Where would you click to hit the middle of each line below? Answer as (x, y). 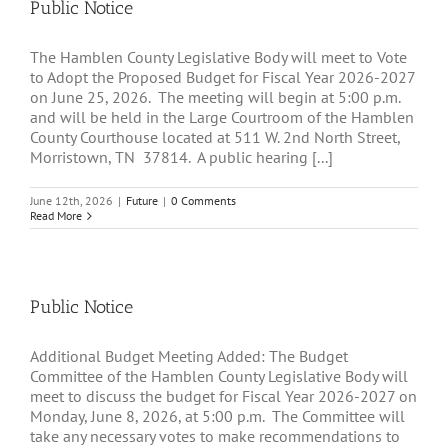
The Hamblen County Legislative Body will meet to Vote (218, 57)
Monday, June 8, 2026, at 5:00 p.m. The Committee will (217, 416)
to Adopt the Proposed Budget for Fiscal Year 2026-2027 (222, 77)
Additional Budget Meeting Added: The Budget (189, 356)
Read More (56, 216)
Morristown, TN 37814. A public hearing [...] (181, 157)
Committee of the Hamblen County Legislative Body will (219, 376)
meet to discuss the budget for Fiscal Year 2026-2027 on (223, 396)
